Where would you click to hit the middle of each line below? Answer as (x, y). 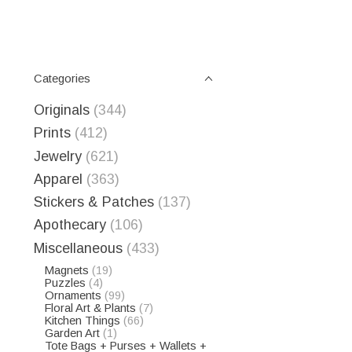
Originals (62, 110)
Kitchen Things (82, 320)
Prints (52, 133)
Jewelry (58, 156)
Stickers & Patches (94, 202)
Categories (62, 79)
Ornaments (73, 295)
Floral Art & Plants (90, 308)
